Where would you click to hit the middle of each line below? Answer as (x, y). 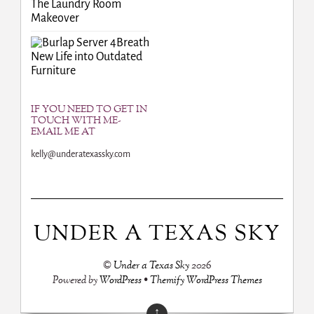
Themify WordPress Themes (206, 280)
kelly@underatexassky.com (80, 155)
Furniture (53, 71)
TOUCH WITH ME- (76, 121)
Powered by (76, 280)
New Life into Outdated (86, 57)
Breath (132, 43)
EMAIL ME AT (63, 132)
